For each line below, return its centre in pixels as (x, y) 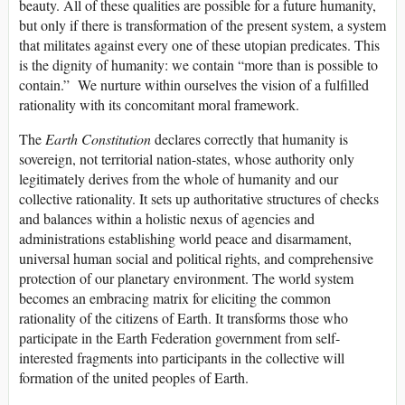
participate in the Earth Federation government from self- (179, 337)
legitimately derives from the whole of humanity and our (179, 178)
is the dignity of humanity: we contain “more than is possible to (198, 64)
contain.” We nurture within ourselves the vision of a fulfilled (194, 84)
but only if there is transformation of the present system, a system (202, 24)
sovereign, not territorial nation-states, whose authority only (187, 158)
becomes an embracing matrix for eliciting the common (175, 297)
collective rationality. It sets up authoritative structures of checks (199, 198)
